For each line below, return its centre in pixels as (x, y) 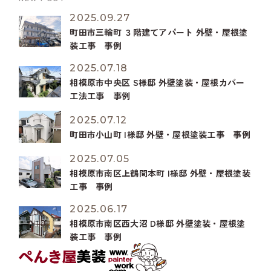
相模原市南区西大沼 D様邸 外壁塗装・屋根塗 (158, 223)
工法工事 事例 (100, 96)
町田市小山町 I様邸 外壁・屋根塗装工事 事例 (160, 134)
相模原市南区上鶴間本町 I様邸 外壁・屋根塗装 (160, 173)
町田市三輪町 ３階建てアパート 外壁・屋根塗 (159, 32)
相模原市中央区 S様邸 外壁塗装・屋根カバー (157, 83)
